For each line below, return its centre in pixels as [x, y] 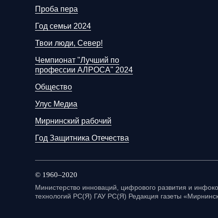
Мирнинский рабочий [73, 121]
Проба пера [56, 9]
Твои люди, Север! [69, 43]
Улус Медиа [56, 104]
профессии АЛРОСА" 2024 [84, 70]
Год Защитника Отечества [82, 138]
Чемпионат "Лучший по [77, 60]
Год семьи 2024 [63, 26]
